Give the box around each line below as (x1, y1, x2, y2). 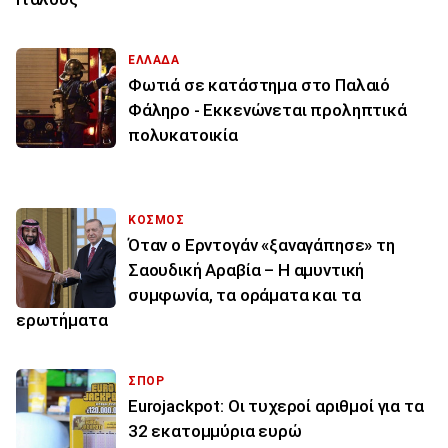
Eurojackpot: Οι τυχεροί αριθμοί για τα (128, 396, 424, 417)
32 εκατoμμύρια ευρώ (128, 421, 302, 442)
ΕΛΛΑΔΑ (128, 53, 180, 68)
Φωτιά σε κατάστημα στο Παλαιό (128, 75, 391, 96)
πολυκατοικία (128, 125, 238, 146)
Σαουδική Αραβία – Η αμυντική (128, 260, 365, 281)
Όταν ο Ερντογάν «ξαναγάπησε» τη (128, 235, 395, 256)
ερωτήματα (16, 310, 108, 331)
